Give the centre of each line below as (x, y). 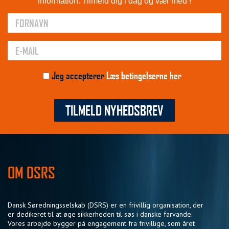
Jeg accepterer (78, 75)
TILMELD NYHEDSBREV (114, 110)
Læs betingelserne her (144, 75)
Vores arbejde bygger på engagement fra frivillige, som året (101, 223)
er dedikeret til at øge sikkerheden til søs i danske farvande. (100, 214)
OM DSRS (31, 172)
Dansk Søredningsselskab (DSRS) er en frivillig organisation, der (106, 205)
